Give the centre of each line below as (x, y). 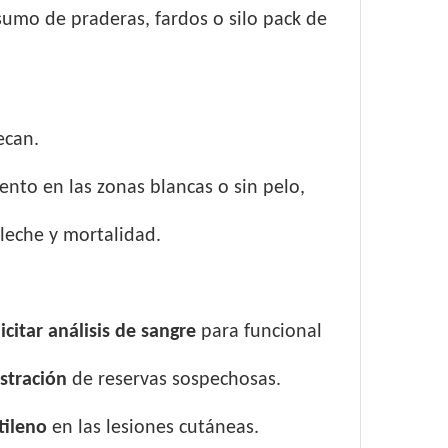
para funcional (258, 332)
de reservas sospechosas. (176, 380)
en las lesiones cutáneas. (155, 428)
